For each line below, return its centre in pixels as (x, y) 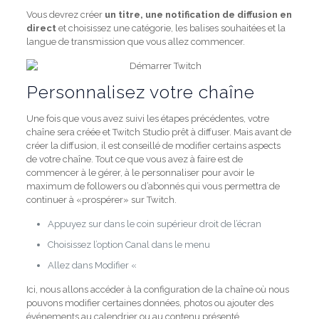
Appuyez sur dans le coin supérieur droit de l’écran (154, 224)
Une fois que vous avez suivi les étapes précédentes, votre (147, 119)
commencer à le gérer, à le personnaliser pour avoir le (140, 173)
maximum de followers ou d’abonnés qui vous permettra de (153, 186)
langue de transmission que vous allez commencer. (135, 42)
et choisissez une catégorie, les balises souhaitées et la (171, 28)
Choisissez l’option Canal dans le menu (129, 245)
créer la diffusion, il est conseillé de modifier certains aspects (153, 146)
